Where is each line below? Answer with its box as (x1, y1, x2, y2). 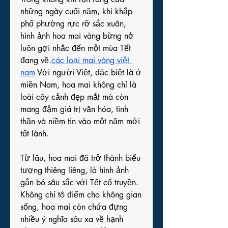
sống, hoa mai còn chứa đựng (20, 202, 128, 212)
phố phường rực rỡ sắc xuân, (20, 18, 126, 29)
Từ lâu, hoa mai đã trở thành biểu (20, 153, 140, 163)
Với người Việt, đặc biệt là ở (35, 67, 141, 78)
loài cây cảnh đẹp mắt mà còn (20, 92, 128, 102)
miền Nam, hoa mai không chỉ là (20, 79, 136, 90)
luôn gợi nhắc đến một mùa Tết (20, 43, 131, 53)
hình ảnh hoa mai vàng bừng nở (20, 31, 134, 41)
